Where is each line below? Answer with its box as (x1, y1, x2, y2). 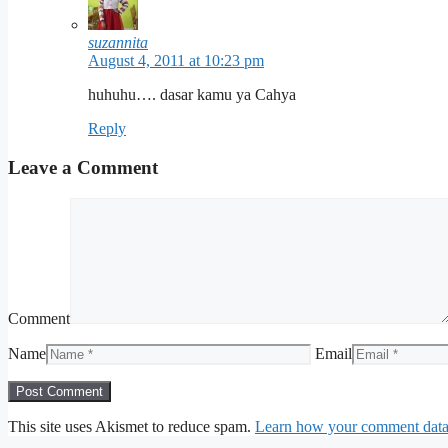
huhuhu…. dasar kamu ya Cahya (88, 86, 296, 104)
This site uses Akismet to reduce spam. (8, 417, 255, 435)
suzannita (88, 34, 148, 52)
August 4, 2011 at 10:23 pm (88, 52, 264, 70)
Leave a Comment (8, 157, 158, 178)
